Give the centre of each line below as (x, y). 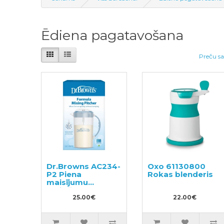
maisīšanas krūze (82, 190)
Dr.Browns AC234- (84, 166)
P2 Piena (64, 174)
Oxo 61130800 (176, 166)
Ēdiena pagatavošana (112, 35)
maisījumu (67, 182)
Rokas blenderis (180, 174)
